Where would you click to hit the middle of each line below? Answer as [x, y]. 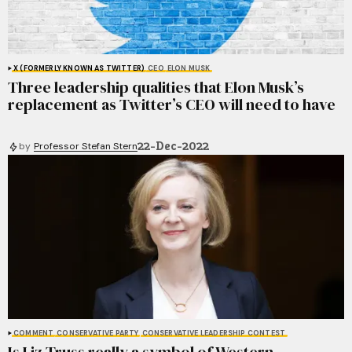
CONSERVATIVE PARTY [98, 333]
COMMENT [34, 333]
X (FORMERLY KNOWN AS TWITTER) [79, 69]
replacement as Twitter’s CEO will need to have [172, 105]
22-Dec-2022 [173, 147]
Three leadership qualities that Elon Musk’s [156, 88]
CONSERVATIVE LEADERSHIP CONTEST [214, 333]
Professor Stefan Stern [86, 147]
